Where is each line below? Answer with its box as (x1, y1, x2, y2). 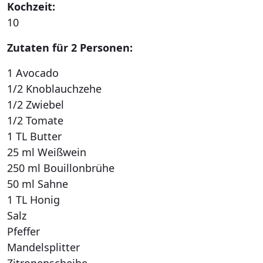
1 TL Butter (7, 129, 62, 143)
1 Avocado (7, 65, 59, 80)
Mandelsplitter (7, 240, 80, 254)
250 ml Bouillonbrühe (7, 160, 114, 175)
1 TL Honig (7, 192, 60, 207)
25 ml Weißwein (7, 144, 86, 159)
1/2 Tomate (7, 113, 63, 127)
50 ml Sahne (7, 176, 68, 191)
